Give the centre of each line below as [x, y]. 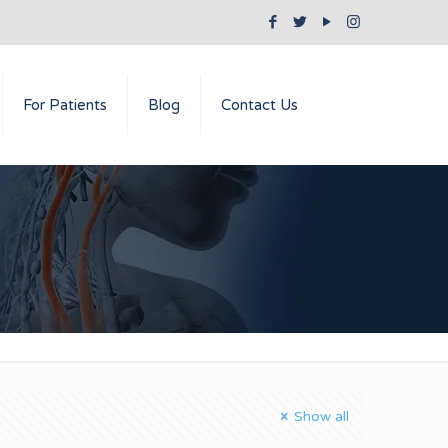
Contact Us [259, 105]
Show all [321, 416]
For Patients [65, 105]
